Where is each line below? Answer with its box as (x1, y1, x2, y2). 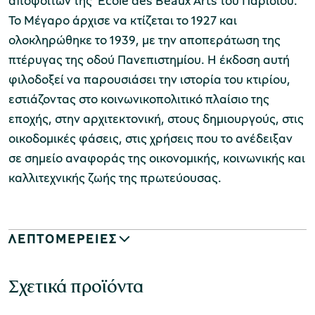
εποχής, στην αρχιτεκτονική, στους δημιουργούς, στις (8, 110, 304, 127)
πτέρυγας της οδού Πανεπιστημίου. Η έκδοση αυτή (8, 51, 290, 68)
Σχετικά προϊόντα (8, 276, 143, 297)
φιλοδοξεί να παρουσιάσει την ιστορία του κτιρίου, (8, 70, 290, 88)
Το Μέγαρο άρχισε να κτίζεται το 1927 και (8, 11, 237, 29)
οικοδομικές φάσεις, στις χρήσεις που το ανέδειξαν (8, 129, 292, 147)
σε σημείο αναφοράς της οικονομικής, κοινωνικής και (8, 149, 305, 167)
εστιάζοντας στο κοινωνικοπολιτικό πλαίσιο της (8, 90, 269, 108)
